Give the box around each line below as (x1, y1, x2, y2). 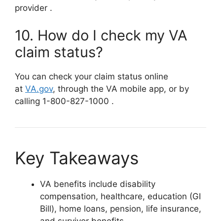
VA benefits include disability (40, 179, 155, 189)
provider (15, 3, 50, 13)
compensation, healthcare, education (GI (40, 191, 201, 201)
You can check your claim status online (15, 71, 168, 81)
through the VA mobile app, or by (55, 83, 189, 94)
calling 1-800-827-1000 (15, 96, 111, 106)
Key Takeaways (15, 147, 139, 168)
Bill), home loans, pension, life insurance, (40, 203, 201, 214)
